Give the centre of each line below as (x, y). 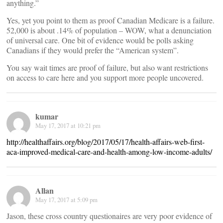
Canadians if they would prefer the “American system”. (93, 50)
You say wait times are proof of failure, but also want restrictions (107, 68)
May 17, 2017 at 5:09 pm (66, 200)
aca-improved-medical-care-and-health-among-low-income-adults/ (109, 152)
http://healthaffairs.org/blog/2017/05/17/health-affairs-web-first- (106, 142)
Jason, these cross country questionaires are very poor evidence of (109, 216)
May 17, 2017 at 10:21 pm (68, 126)
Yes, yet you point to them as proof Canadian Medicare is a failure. (111, 20)
